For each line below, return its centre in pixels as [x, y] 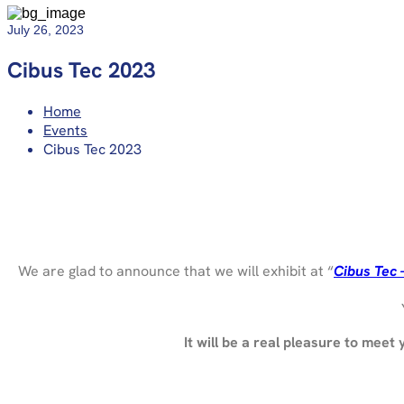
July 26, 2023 [46, 30]
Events [65, 130]
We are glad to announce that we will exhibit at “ [176, 271]
